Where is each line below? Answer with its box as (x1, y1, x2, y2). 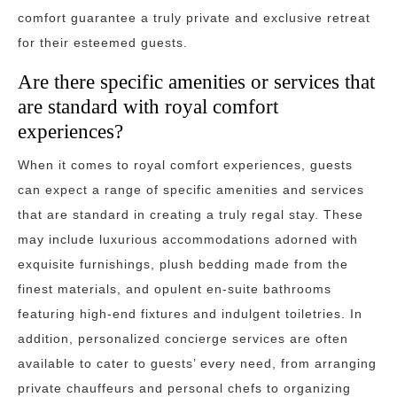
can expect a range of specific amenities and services (18, 183, 364, 197)
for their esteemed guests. (18, 35, 188, 50)
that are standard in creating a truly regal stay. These (18, 207, 363, 222)
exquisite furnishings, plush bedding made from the (18, 257, 348, 271)
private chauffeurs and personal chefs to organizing (18, 381, 351, 395)
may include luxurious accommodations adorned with (18, 232, 358, 246)
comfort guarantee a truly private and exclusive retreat (18, 11, 370, 25)
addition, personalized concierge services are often (18, 331, 348, 346)
